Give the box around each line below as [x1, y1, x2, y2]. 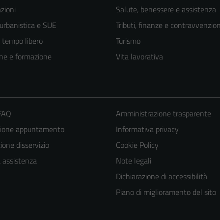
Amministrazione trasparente [115, 108, 211, 120]
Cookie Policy [115, 139, 159, 151]
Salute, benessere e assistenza [116, 3, 216, 16]
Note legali [115, 155, 151, 167]
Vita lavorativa [116, 51, 163, 63]
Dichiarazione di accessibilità [115, 170, 207, 183]
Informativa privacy [115, 123, 179, 136]
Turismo [116, 35, 140, 47]
